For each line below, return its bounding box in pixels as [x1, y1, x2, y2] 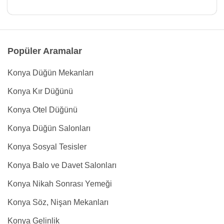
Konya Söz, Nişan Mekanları [7, 198, 108, 206]
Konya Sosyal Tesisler [7, 142, 86, 151]
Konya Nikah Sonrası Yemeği [7, 179, 112, 188]
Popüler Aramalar [7, 46, 82, 56]
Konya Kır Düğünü [7, 87, 73, 95]
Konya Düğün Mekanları [7, 68, 93, 77]
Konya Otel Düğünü [7, 105, 77, 114]
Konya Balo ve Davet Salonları [7, 161, 116, 169]
